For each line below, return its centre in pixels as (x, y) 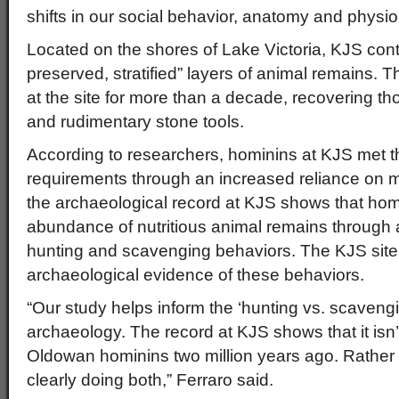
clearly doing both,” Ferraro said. (150, 380)
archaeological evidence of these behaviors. (195, 275)
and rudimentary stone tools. (135, 122)
